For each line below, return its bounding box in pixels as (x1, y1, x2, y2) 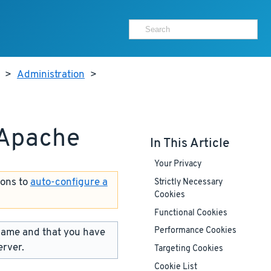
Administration (17, 68, 85, 82)
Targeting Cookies (154, 244, 223, 255)
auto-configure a (30, 175, 108, 189)
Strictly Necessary (154, 177, 223, 188)
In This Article (149, 135, 229, 152)
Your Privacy (154, 159, 201, 170)
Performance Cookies (154, 226, 237, 237)
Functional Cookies (154, 208, 227, 219)
